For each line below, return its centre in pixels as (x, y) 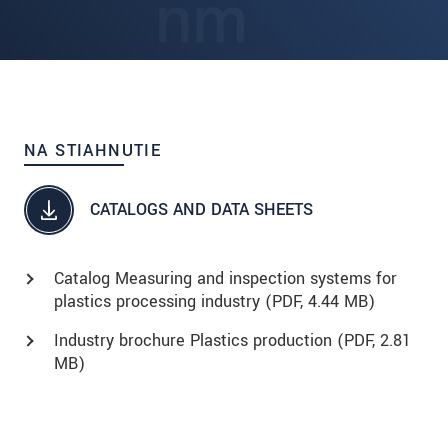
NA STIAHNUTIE (93, 150)
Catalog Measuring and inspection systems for (225, 278)
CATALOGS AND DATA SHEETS (201, 210)
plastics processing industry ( (163, 301)
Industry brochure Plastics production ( (199, 340)
